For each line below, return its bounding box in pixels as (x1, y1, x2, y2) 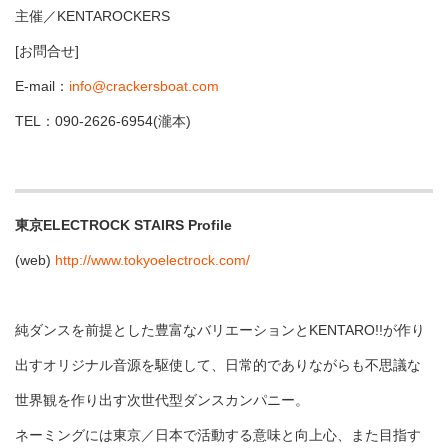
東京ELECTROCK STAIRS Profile (15, 217, 232, 234)
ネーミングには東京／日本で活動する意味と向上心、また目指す (15, 427, 421, 444)
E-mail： (15, 78, 69, 95)
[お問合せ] (15, 43, 79, 60)
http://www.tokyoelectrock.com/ (55, 252, 250, 269)
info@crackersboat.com (69, 78, 219, 95)
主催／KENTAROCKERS (15, 8, 170, 25)
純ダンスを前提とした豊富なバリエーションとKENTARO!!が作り (15, 322, 425, 339)
